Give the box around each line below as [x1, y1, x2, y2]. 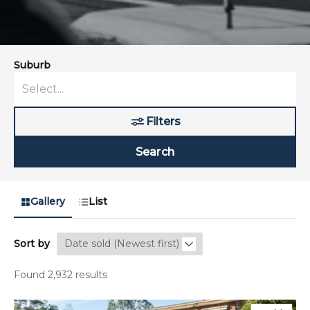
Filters [145, 115, 181, 129]
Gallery [30, 195, 66, 208]
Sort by [14, 237, 51, 250]
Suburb [14, 59, 51, 72]
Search [136, 145, 174, 159]
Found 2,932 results [14, 268, 108, 282]
